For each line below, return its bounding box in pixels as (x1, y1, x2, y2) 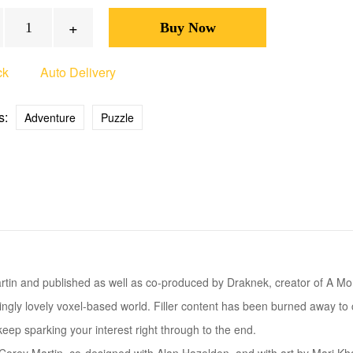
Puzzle (101, 110, 134, 125)
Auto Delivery (40, 63, 116, 81)
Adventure (24, 110, 76, 125)
